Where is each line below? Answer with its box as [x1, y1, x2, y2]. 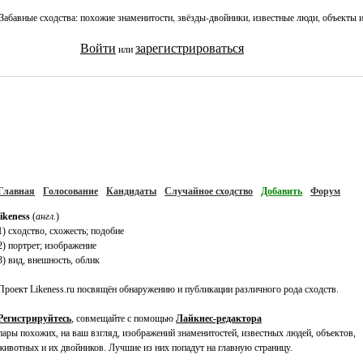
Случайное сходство [164, 186, 253, 197]
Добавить [261, 186, 302, 197]
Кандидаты [106, 186, 156, 197]
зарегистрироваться [135, 41, 244, 55]
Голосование [43, 186, 98, 197]
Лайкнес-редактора [176, 313, 262, 324]
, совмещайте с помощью [71, 313, 176, 324]
